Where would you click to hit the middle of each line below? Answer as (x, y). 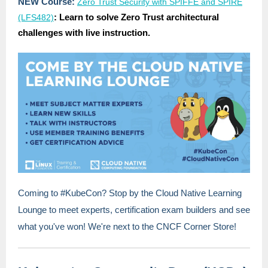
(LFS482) (36, 17)
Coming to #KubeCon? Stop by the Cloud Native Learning (130, 193)
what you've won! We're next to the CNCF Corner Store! (127, 226)
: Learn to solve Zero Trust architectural (136, 17)
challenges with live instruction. (84, 33)
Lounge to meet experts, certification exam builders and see (134, 210)
